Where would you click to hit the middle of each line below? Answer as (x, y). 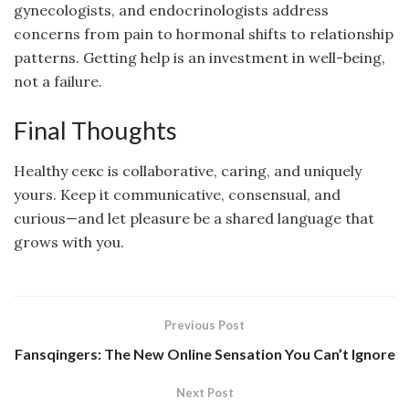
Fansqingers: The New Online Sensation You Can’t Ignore (204, 354)
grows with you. (69, 242)
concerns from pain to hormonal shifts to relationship (204, 34)
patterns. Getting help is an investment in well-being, (199, 58)
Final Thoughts (95, 130)
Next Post (204, 393)
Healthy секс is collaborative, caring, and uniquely (188, 171)
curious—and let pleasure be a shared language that (194, 219)
